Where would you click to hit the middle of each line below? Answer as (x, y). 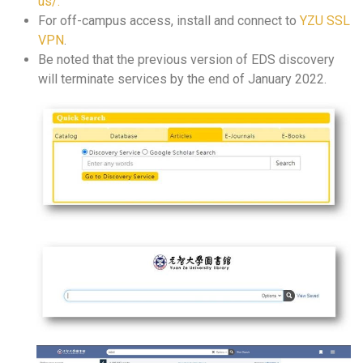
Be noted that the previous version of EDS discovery (186, 60)
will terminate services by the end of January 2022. (182, 79)
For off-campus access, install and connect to (169, 21)
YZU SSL (325, 21)
